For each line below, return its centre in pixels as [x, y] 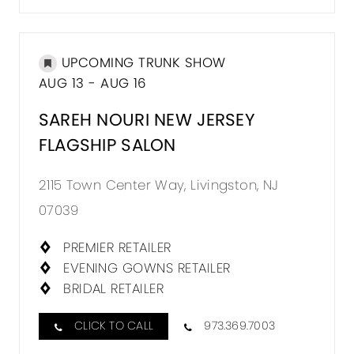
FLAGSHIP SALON [107, 145]
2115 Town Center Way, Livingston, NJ [158, 185]
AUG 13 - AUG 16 [92, 83]
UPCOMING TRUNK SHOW [143, 63]
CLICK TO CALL [114, 326]
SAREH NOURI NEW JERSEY [147, 119]
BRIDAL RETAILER [114, 288]
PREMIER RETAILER [117, 247]
